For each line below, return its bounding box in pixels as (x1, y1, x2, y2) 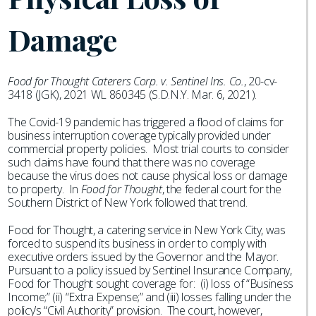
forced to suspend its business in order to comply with (8, 236, 267, 251)
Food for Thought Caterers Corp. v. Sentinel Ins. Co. (8, 73, 244, 89)
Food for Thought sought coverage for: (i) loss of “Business (8, 276, 293, 291)
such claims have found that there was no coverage (8, 154, 255, 170)
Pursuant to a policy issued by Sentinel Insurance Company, (8, 262, 292, 278)
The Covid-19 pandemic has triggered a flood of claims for (8, 114, 284, 130)
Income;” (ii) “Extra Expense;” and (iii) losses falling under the (8, 289, 291, 305)
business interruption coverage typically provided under (8, 128, 271, 143)
